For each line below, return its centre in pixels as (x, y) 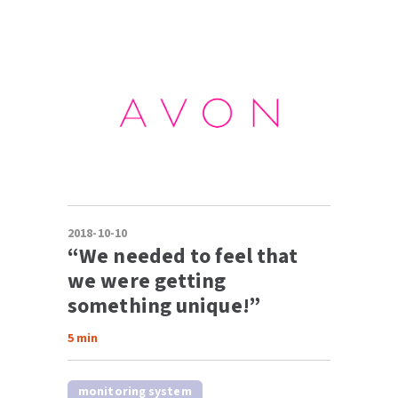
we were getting (147, 281)
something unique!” (164, 306)
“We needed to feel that (183, 256)
